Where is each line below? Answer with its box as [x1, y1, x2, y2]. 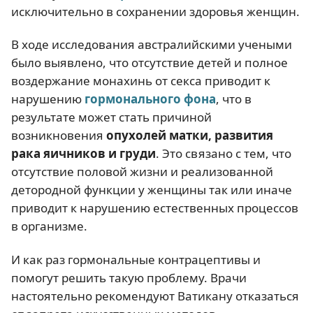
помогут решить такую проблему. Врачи [11, 269, 247, 286]
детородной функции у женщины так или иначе [11, 182, 292, 198]
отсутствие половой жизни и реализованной [11, 163, 273, 180]
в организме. [11, 218, 87, 235]
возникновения [11, 127, 106, 144]
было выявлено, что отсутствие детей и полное [11, 54, 288, 71]
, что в [216, 91, 252, 108]
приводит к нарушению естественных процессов [11, 200, 298, 217]
